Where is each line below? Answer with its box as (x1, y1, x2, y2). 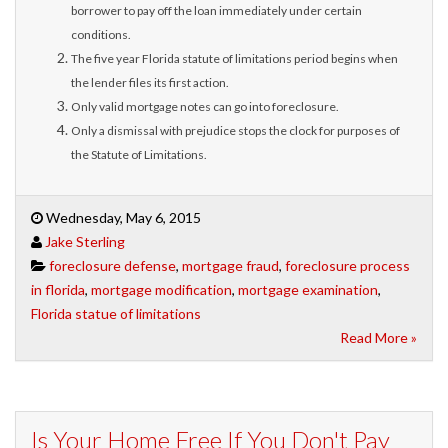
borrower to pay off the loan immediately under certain (71, 2, 362, 18)
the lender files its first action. (71, 74, 229, 90)
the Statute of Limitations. (71, 146, 207, 162)
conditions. (71, 26, 131, 42)
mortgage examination (238, 280, 378, 298)
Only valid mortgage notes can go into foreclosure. (71, 98, 339, 114)
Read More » (340, 328, 417, 346)
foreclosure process (285, 256, 410, 274)
